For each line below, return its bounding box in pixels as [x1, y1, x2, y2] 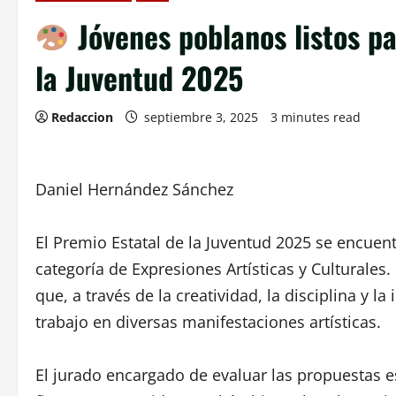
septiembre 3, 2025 [141, 109, 262, 126]
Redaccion [51, 109, 113, 126]
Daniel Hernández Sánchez [35, 179, 233, 200]
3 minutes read [270, 109, 361, 126]
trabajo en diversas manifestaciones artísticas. [35, 311, 381, 332]
